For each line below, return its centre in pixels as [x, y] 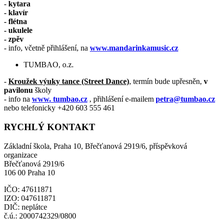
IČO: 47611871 [28, 189]
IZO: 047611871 [30, 198]
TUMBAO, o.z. [50, 65]
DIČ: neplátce [26, 207]
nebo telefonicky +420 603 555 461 [59, 108]
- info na [18, 99]
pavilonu [19, 90]
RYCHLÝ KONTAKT [50, 127]
